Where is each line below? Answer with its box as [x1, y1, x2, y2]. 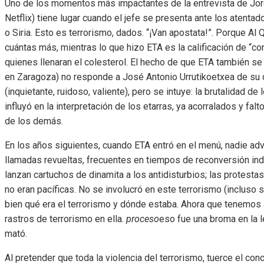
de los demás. [5, 115, 63, 127]
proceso [126, 213, 159, 225]
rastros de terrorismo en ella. [5, 213, 126, 225]
